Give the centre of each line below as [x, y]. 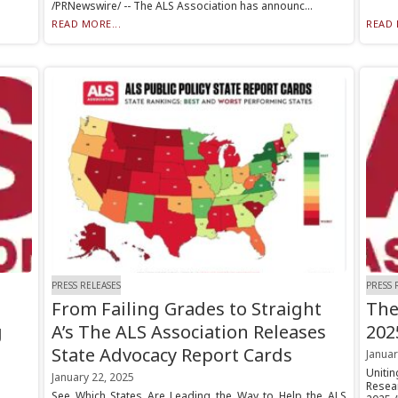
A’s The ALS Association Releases [188, 331]
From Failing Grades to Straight [186, 308]
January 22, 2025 [92, 377]
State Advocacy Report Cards [171, 354]
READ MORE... [86, 24]
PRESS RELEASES [86, 286]
